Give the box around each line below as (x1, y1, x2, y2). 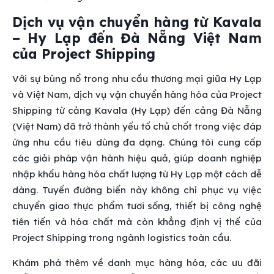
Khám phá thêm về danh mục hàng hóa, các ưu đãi (12, 256, 262, 268)
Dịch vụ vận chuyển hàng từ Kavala (12, 13, 262, 31)
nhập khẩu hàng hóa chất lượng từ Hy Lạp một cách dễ (12, 168, 262, 180)
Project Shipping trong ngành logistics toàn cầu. (12, 231, 231, 243)
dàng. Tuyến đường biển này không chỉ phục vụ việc (12, 183, 262, 196)
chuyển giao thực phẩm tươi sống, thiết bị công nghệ (12, 199, 262, 212)
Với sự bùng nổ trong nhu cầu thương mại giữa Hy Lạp (12, 72, 262, 84)
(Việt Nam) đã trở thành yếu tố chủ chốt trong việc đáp (12, 120, 262, 132)
